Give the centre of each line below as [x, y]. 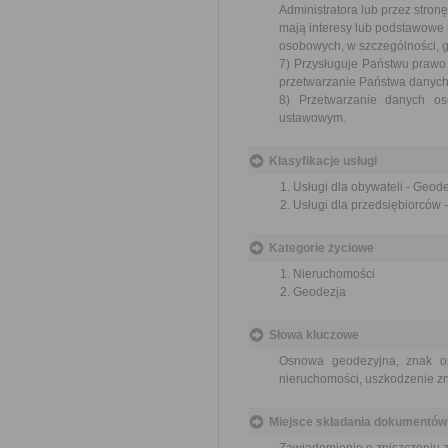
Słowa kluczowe [314, 335]
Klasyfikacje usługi [323, 161]
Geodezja [319, 292]
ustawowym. [312, 118]
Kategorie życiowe [321, 248]
